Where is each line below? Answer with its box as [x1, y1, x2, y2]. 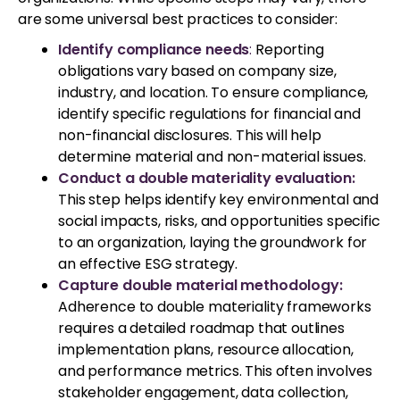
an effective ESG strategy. [58, 253, 238, 274]
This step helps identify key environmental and [58, 188, 379, 210]
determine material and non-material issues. [58, 146, 366, 167]
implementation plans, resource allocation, [58, 338, 354, 360]
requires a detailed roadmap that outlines [58, 317, 345, 338]
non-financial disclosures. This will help [58, 124, 321, 146]
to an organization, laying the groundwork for [58, 231, 368, 253]
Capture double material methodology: [58, 274, 343, 296]
